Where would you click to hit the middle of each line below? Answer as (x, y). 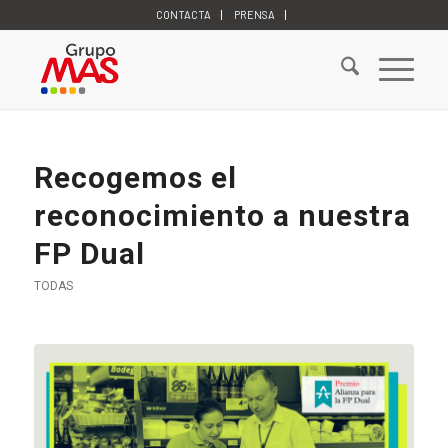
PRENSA (254, 14)
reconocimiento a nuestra (222, 215)
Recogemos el (135, 177)
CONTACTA (183, 14)
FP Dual (89, 253)
